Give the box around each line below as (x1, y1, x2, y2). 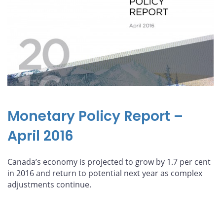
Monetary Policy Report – (7, 107, 183, 126)
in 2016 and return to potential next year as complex (7, 168, 202, 179)
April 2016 (7, 126, 74, 146)
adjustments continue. (7, 179, 91, 190)
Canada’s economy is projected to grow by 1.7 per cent (7, 156, 211, 168)
